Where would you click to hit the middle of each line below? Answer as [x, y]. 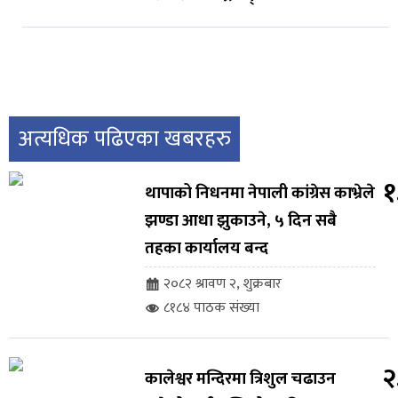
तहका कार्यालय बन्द [206, 249]
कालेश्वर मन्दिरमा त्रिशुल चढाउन [240, 379]
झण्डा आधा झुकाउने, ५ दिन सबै [240, 221]
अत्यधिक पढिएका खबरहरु [124, 139]
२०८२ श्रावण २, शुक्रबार [222, 284]
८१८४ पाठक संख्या [211, 308]
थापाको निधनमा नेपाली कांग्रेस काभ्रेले [259, 194]
